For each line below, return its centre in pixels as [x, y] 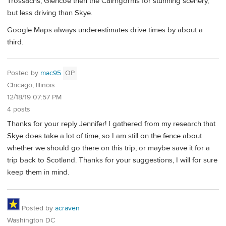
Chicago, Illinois [31, 86]
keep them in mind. [38, 172]
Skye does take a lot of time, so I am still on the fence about [104, 136]
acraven [67, 208]
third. [15, 42]
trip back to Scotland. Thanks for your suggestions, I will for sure [112, 160]
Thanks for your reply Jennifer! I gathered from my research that [111, 124]
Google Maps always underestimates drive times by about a [105, 30]
